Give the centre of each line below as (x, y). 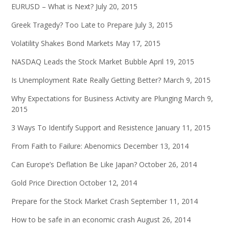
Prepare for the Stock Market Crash (70, 201)
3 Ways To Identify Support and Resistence (82, 128)
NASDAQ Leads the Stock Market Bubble (79, 62)
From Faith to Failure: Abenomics (66, 146)
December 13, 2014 (156, 146)
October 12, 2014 (108, 183)
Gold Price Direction (44, 183)
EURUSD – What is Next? (52, 7)
